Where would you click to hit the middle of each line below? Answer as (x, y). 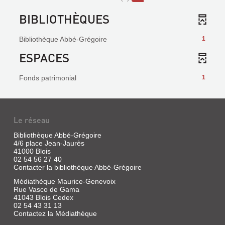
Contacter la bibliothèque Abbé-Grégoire (77, 167)
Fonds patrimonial (48, 78)
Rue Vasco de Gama (46, 189)
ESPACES (44, 58)
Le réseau (31, 120)
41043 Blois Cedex (43, 197)
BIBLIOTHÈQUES (64, 19)
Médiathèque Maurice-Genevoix (64, 181)
